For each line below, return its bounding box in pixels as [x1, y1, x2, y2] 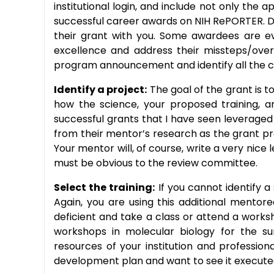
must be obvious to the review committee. [54, 156, 257, 170]
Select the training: [54, 180, 155, 194]
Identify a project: [54, 83, 147, 97]
